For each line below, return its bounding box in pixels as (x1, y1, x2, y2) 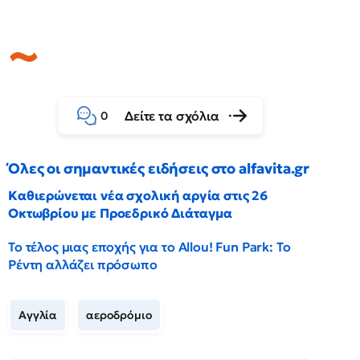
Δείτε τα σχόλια (125, 108, 219, 124)
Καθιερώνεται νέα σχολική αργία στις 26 (8, 187, 268, 203)
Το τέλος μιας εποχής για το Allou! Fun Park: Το (8, 239, 291, 255)
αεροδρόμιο (86, 308, 153, 322)
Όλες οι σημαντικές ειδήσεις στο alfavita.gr (8, 159, 310, 178)
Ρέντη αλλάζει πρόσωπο (8, 256, 157, 272)
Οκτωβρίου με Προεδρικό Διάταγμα (8, 205, 233, 221)
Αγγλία (18, 308, 58, 322)
